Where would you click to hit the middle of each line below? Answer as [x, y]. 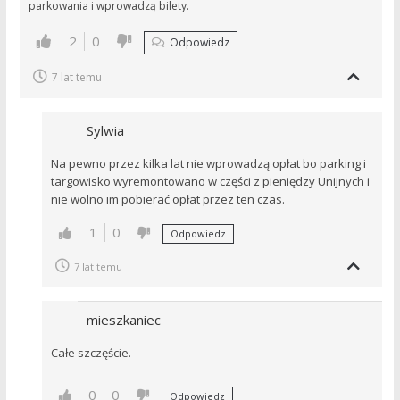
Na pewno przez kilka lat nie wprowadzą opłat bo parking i [208, 163]
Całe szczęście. [91, 353]
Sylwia [105, 130]
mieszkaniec [123, 320]
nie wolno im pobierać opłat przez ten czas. [167, 199]
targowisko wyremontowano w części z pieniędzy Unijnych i [210, 181]
